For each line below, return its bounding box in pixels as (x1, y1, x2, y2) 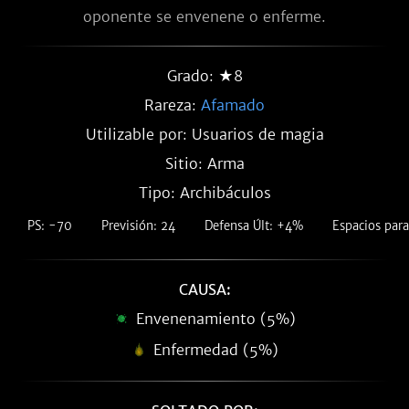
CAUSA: (178, 280, 231, 299)
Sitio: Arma (164, 154, 245, 173)
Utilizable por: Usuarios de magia (85, 125, 324, 143)
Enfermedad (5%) (152, 341, 278, 359)
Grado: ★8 (166, 67, 243, 85)
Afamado (201, 96, 265, 114)
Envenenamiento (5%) (135, 309, 296, 328)
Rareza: (144, 96, 201, 114)
